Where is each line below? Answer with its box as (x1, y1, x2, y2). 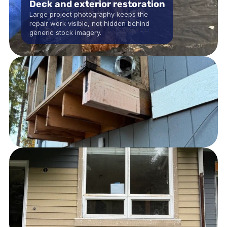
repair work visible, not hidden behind (29, 19, 149, 27)
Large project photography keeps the (29, 10, 148, 18)
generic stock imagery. (29, 28, 101, 36)
